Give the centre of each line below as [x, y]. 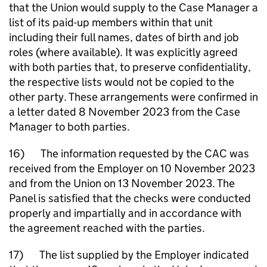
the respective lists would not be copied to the [122, 82]
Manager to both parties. [69, 127]
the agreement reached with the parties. [107, 228]
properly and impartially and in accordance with [125, 213]
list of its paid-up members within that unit [111, 22]
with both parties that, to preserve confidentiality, [130, 67]
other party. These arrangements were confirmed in [133, 97]
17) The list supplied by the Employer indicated [129, 255]
